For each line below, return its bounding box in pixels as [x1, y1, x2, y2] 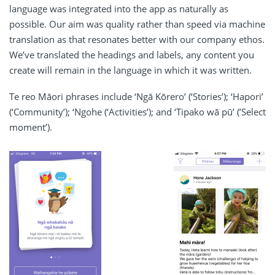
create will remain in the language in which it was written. [9, 64, 252, 77]
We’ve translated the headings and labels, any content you [9, 48, 254, 61]
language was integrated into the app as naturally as [9, 2, 228, 15]
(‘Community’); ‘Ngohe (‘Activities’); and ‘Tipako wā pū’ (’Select [9, 106, 266, 118]
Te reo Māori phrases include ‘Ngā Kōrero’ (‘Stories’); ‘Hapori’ [9, 90, 263, 103]
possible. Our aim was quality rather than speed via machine [9, 18, 265, 31]
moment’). [9, 121, 52, 134]
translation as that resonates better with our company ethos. [9, 33, 265, 46]
